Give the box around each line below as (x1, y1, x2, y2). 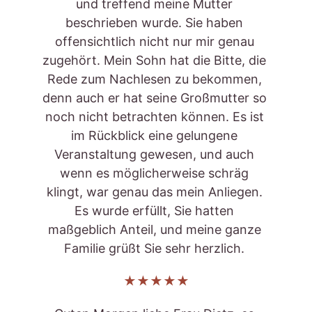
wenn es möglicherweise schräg (60, 166, 252, 180)
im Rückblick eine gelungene (71, 128, 241, 143)
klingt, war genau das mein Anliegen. (46, 185, 266, 199)
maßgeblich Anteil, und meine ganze (47, 222, 265, 237)
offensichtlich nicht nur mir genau (54, 34, 258, 49)
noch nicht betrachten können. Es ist (45, 109, 267, 124)
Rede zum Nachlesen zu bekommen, (47, 72, 265, 86)
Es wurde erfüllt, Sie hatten (75, 203, 237, 218)
